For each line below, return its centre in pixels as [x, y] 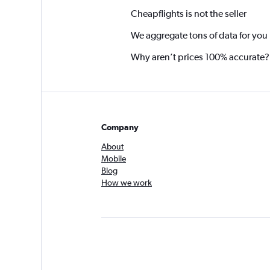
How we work [127, 183]
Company [120, 127]
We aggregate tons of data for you [199, 35]
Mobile [114, 159]
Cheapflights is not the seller [188, 13]
